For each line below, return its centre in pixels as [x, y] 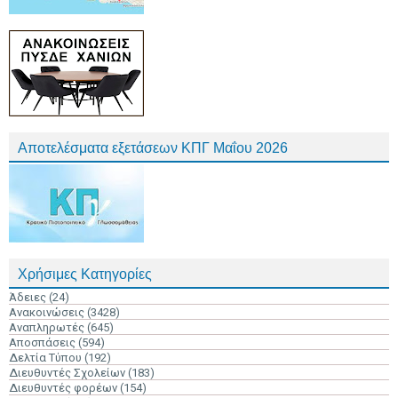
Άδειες [28, 297]
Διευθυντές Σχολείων [67, 373]
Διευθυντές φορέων [63, 388]
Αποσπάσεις [42, 342]
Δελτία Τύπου [45, 358]
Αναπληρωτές [47, 327]
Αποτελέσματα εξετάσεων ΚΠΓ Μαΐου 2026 [153, 148]
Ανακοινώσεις [47, 312]
